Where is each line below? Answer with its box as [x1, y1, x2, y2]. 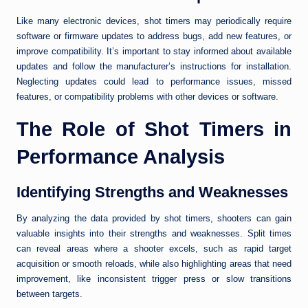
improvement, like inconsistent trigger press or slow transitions [16, 274, 291, 285]
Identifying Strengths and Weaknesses [16, 184, 288, 201]
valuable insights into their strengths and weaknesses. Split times [16, 228, 291, 239]
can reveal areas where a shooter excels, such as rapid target [16, 243, 291, 254]
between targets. [16, 289, 82, 300]
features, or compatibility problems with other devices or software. [16, 91, 278, 102]
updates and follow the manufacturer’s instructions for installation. [16, 61, 291, 72]
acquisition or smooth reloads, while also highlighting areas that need [16, 258, 291, 269]
